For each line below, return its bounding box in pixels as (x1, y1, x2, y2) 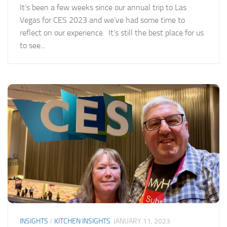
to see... (20, 40, 45, 50)
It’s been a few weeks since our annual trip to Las (20, 2, 186, 12)
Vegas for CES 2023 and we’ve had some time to (20, 15, 185, 25)
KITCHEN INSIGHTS (54, 216, 110, 225)
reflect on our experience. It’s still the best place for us (20, 27, 204, 37)
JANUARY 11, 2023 (113, 216, 170, 225)
